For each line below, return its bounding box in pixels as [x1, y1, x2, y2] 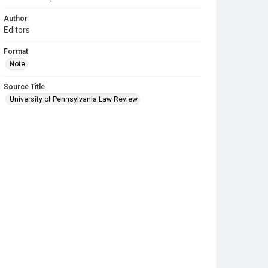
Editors [4, 25, 30, 35]
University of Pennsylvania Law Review [10, 95, 138, 103]
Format [4, 47, 28, 56]
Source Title [4, 83, 45, 91]
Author [4, 14, 28, 23]
